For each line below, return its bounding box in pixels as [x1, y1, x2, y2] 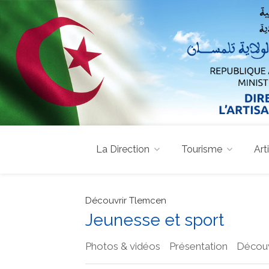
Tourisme [181, 143, 222, 155]
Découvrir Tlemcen [85, 195, 166, 206]
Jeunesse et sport [85, 210, 224, 230]
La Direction [96, 143, 150, 155]
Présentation [169, 240, 228, 252]
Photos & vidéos [85, 240, 160, 252]
